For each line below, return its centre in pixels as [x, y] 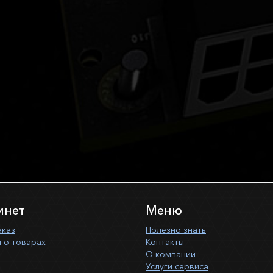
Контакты [165, 242]
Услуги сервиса [177, 266]
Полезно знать [176, 229]
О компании [171, 254]
